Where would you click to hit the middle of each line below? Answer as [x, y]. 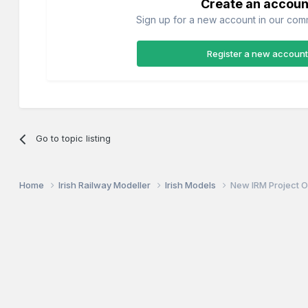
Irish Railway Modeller [106, 185]
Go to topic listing [73, 139]
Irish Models [192, 185]
